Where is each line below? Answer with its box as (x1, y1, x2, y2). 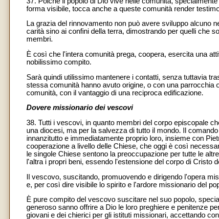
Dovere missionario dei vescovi (26, 104, 133, 112)
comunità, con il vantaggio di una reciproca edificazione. (26, 88, 203, 97)
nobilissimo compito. (26, 58, 91, 66)
